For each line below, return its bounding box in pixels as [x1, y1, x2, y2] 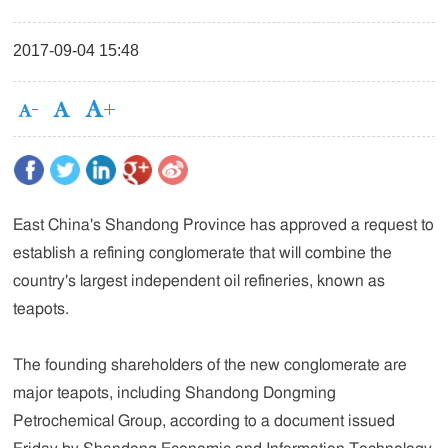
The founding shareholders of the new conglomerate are [13, 357, 408, 373]
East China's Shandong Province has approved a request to [13, 217, 435, 233]
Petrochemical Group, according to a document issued [13, 413, 396, 429]
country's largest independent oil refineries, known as [13, 273, 386, 289]
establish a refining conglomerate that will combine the [13, 245, 393, 261]
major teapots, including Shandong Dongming [13, 385, 337, 401]
